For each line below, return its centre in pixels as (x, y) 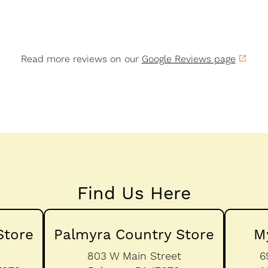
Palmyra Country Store (134, 234)
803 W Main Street (134, 255)
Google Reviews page (188, 59)
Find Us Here (134, 193)
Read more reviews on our (81, 59)
